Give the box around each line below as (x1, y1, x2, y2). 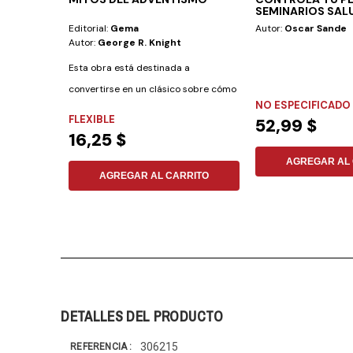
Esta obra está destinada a (69, 61, 191, 75)
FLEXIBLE (69, 113, 116, 127)
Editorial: (69, 22, 111, 35)
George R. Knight (98, 36, 182, 50)
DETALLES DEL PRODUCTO (61, 307, 224, 327)
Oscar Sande (284, 22, 347, 35)
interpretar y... (69, 104, 132, 117)
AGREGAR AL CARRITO (99, 170, 210, 182)
